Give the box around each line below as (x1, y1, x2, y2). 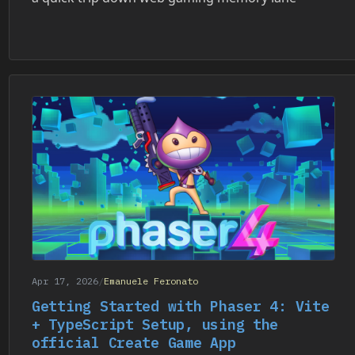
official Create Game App (32, 333, 236, 352)
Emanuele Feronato (104, 274, 198, 287)
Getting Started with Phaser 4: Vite (32, 296, 330, 315)
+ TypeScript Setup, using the (32, 315, 279, 334)
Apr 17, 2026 (32, 274, 98, 287)
